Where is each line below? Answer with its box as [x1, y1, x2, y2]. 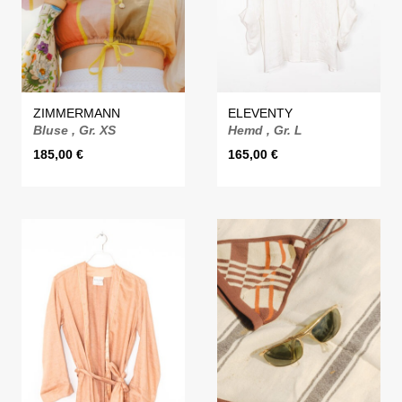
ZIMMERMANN [32, 106, 120, 121]
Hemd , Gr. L [228, 123, 303, 138]
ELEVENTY [228, 106, 293, 121]
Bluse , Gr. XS [32, 123, 116, 138]
